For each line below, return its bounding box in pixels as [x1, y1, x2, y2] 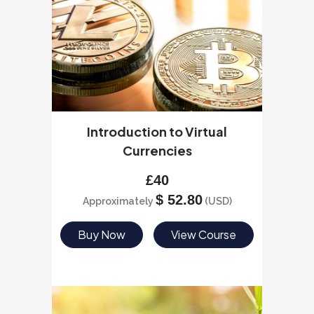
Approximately [82, 196, 156, 207]
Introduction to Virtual [87, 123, 227, 139]
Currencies [122, 142, 192, 158]
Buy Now [77, 227, 125, 242]
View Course [171, 227, 237, 242]
